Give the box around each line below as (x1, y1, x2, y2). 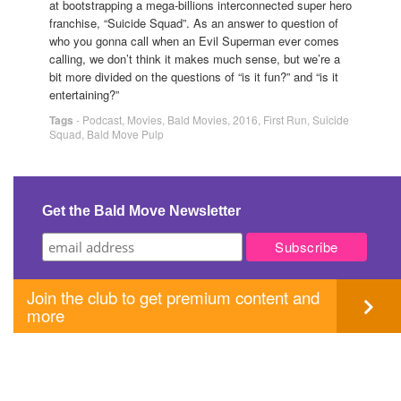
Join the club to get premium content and (27, 285, 320, 309)
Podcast (82, 111, 122, 127)
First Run (263, 111, 307, 127)
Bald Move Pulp (87, 125, 164, 141)
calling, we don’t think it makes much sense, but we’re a (49, 49, 340, 67)
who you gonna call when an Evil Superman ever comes (49, 31, 339, 49)
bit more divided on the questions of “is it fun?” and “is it (49, 67, 338, 85)
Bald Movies (167, 111, 227, 127)
